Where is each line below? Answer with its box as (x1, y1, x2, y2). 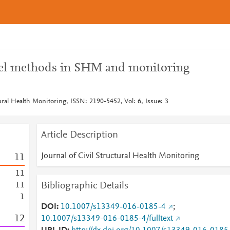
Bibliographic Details (41, 181, 128, 191)
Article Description (41, 130, 118, 140)
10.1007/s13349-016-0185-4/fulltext (41, 215, 173, 223)
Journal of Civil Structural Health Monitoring (41, 152, 199, 160)
